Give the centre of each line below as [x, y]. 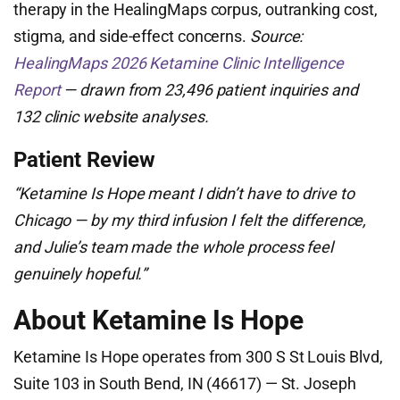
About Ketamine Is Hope [158, 320]
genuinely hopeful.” [80, 274]
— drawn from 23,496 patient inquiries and [209, 90]
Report [37, 90]
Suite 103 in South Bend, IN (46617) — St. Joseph [185, 383]
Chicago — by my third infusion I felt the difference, [190, 220]
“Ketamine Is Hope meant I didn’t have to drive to [184, 193]
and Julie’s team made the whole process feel [174, 247]
